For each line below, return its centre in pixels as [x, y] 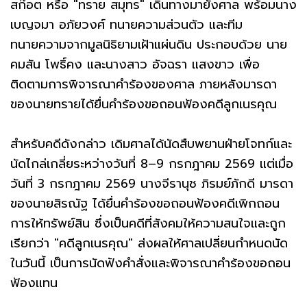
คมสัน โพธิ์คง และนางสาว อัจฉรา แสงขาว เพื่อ [135, 64]
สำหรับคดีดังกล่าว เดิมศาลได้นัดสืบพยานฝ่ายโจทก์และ [151, 144]
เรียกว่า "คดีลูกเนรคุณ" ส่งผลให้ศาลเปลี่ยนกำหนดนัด [149, 243]
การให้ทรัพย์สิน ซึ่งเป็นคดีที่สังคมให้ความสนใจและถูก [148, 223]
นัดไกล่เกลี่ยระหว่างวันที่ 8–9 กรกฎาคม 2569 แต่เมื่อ [152, 163]
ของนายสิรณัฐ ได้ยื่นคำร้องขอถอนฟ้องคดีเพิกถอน [145, 203]
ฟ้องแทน [34, 283]
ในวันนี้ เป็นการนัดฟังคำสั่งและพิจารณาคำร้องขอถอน [150, 263]
